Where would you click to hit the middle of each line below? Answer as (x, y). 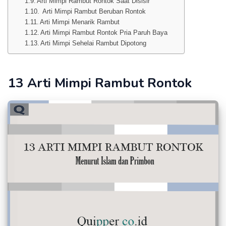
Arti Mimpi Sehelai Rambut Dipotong (94, 43)
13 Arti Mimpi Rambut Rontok (100, 83)
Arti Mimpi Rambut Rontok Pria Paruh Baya (104, 33)
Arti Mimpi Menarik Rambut (80, 22)
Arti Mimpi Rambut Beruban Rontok (93, 11)
